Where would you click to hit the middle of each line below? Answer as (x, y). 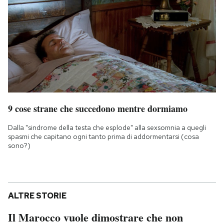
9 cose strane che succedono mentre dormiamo (98, 109)
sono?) (19, 146)
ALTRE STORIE (37, 196)
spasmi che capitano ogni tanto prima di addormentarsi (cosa (103, 137)
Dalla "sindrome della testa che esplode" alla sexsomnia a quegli (107, 128)
